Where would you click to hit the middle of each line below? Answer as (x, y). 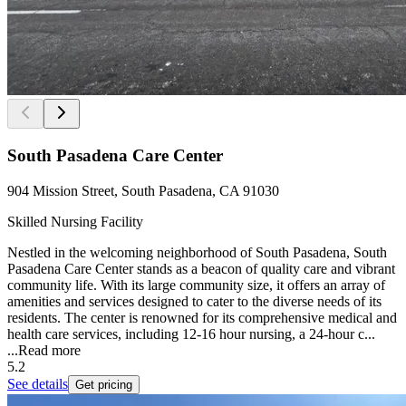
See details (38, 383)
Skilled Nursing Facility (75, 221)
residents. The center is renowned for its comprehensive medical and (202, 317)
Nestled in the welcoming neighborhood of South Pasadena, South (197, 252)
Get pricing (104, 384)
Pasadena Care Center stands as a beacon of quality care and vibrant (201, 268)
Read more (49, 350)
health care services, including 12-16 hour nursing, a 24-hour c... (191, 333)
